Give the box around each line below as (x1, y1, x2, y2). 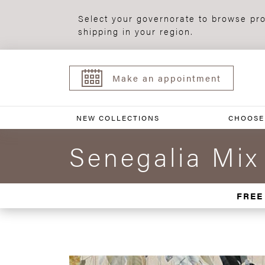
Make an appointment (112, 71, 221, 84)
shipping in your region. (78, 25, 193, 37)
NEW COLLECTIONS (76, 112, 160, 123)
